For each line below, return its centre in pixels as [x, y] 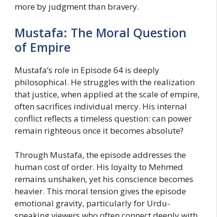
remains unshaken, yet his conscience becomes [104, 179]
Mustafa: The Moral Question [101, 32]
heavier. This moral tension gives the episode [100, 191]
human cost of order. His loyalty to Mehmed [99, 167]
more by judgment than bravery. [77, 7]
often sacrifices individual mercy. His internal [101, 106]
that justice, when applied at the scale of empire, [107, 94]
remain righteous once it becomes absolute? [99, 130]
